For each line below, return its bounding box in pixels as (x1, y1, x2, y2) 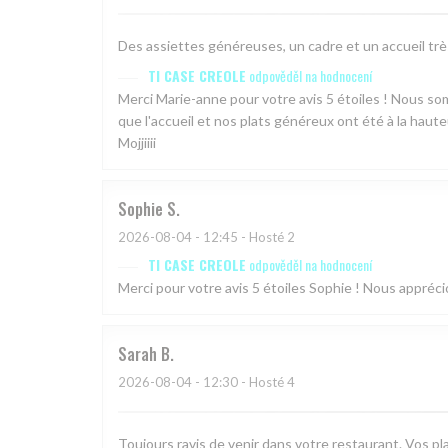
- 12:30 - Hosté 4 (192, 374, 295, 391)
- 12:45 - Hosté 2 (192, 229, 295, 246)
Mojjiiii (118, 134, 156, 152)
